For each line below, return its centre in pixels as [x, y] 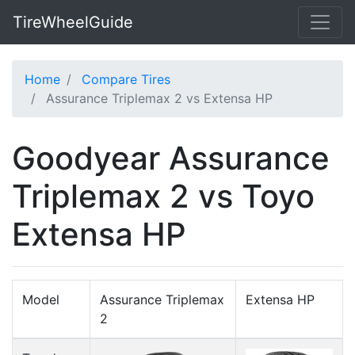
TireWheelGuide [73, 22]
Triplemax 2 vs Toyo [163, 196]
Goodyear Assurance [171, 158]
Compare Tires [126, 79]
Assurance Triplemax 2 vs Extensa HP [159, 98]
